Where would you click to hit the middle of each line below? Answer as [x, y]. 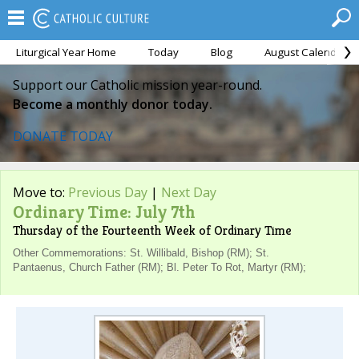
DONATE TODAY [63, 136]
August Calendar [306, 52]
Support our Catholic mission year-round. [137, 85]
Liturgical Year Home [66, 52]
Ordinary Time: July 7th [104, 212]
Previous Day [108, 192]
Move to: [40, 192]
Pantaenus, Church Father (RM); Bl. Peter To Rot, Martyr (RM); [159, 267]
